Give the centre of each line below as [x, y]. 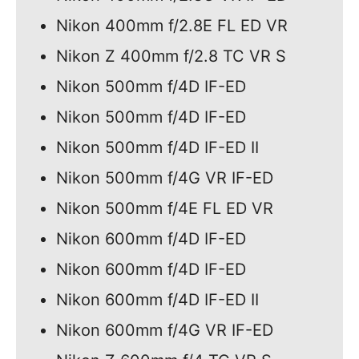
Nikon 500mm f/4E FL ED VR [165, 209]
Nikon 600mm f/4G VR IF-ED [165, 331]
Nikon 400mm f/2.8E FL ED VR [172, 26]
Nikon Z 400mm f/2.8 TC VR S [171, 56]
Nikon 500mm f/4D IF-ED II [157, 148]
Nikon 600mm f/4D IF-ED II [157, 300]
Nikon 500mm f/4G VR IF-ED [165, 178]
